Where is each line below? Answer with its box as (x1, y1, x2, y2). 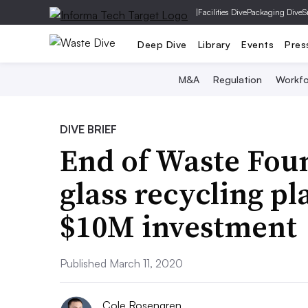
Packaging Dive (247, 7, 302, 17)
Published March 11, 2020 (60, 256, 183, 270)
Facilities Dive (198, 7, 247, 17)
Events (241, 38, 274, 50)
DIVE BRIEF (60, 122, 117, 136)
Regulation (213, 74, 262, 85)
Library (197, 38, 230, 50)
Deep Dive (137, 38, 187, 50)
